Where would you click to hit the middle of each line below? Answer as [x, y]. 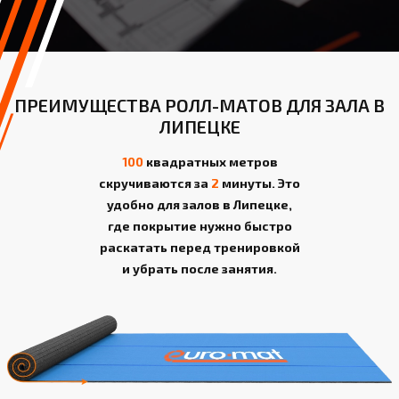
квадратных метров [210, 161]
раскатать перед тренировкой [199, 247]
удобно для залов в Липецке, [199, 204]
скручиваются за [155, 183]
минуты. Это [260, 183]
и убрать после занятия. [199, 268]
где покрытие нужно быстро [199, 225]
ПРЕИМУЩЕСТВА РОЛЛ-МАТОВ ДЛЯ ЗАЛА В [199, 105]
